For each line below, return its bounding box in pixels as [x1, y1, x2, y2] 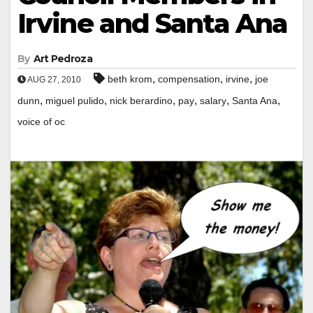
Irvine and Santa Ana [17, 6, 288, 40]
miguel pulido [45, 94, 104, 106]
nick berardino [110, 94, 173, 106]
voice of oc [17, 115, 65, 127]
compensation [158, 73, 220, 85]
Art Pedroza [33, 52, 92, 65]
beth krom [108, 73, 152, 85]
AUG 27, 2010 [26, 74, 81, 85]
